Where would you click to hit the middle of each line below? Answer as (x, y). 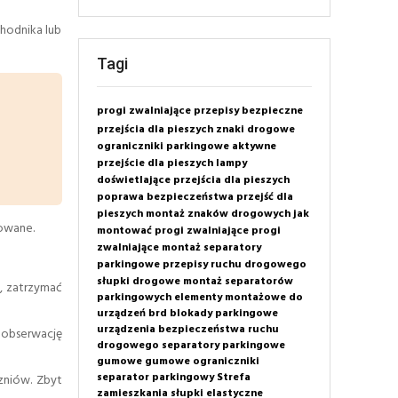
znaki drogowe (255, 129)
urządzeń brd (131, 313)
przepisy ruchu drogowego (234, 264)
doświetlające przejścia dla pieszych (193, 180)
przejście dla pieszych (155, 163)
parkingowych (134, 297)
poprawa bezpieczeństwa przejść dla (195, 197)
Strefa (233, 377)
